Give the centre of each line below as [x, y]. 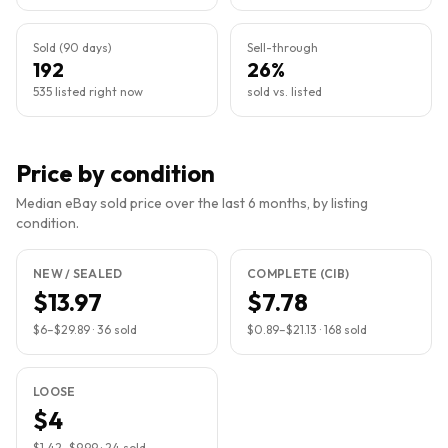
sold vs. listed [284, 91]
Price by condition [115, 173]
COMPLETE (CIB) [298, 273]
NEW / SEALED [78, 273]
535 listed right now [88, 91]
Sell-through [282, 47]
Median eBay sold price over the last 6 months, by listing [192, 203]
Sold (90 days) [72, 47]
